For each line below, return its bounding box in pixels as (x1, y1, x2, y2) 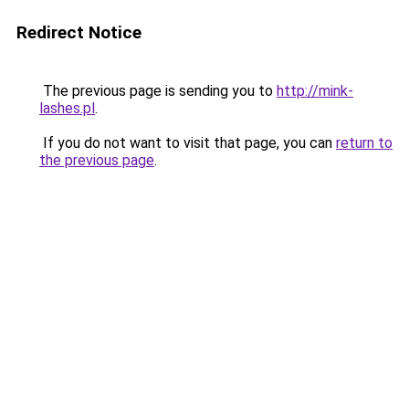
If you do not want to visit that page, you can (39, 134, 336, 152)
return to (336, 134, 393, 152)
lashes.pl (39, 100, 95, 117)
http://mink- (277, 82, 353, 100)
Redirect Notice (16, 22, 142, 43)
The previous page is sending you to (39, 82, 277, 100)
